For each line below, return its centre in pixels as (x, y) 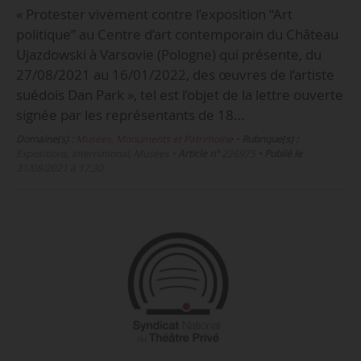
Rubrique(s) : (270, 139)
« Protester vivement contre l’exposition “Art (154, 15)
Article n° (198, 154)
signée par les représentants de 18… (130, 115)
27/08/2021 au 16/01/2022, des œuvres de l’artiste (175, 75)
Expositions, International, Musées (92, 154)
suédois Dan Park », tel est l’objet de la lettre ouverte (179, 95)
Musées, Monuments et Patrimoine (154, 139)
